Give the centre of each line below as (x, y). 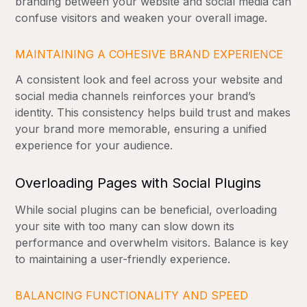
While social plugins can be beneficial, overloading (146, 209)
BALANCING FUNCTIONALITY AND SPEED (132, 295)
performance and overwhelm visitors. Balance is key (152, 242)
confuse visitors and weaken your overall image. (142, 17)
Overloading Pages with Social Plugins (138, 183)
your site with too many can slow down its (125, 226)
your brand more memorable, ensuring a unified (141, 128)
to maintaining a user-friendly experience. (123, 259)
